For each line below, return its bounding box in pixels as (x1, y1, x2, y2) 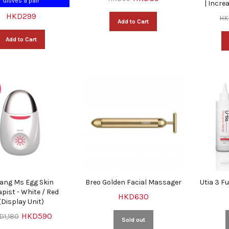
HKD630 (118, 191, 149, 201)
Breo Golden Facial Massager (85, 177, 181, 187)
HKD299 (6, 11, 36, 21)
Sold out (121, 216, 145, 223)
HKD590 (21, 211, 53, 221)
